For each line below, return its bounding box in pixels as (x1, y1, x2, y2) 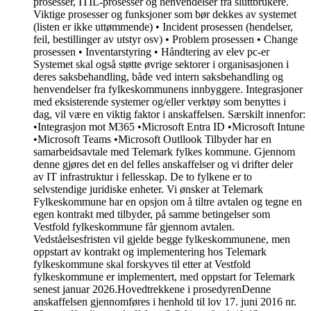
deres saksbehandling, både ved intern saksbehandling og (33, 71, 283, 83)
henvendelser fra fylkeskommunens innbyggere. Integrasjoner (33, 83, 303, 96)
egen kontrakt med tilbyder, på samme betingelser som (33, 208, 270, 221)
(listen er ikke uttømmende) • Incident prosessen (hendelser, (33, 21, 293, 33)
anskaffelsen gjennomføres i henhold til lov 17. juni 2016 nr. (33, 296, 296, 308)
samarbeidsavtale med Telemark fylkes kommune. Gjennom (33, 146, 295, 158)
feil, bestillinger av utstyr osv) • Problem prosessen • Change (33, 33, 298, 46)
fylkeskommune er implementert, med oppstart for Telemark (33, 271, 295, 283)
